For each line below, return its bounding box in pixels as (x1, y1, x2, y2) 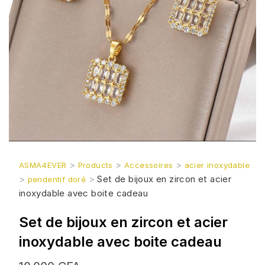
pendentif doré (27, 174, 86, 184)
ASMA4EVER (18, 160, 67, 170)
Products (77, 160, 113, 170)
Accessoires (124, 160, 173, 170)
